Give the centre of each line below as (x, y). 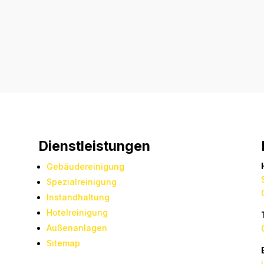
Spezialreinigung (81, 182)
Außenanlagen (77, 228)
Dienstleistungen (94, 146)
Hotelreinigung (77, 213)
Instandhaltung (78, 197)
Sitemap (63, 243)
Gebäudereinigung (85, 167)
